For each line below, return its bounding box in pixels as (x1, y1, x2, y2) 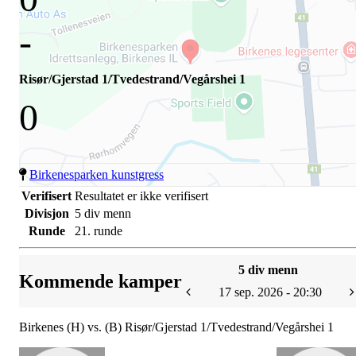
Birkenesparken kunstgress (29, 168, 164, 182)
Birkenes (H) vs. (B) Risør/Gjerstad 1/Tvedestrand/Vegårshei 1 (19, 320, 334, 335)
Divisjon (24, 207, 69, 221)
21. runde (75, 224, 122, 238)
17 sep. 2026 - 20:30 (219, 285, 322, 300)
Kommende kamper (19, 271, 182, 292)
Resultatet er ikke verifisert (75, 189, 208, 203)
